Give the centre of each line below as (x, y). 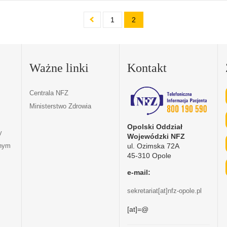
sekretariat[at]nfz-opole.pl (165, 191)
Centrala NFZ (49, 93)
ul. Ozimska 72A (154, 146)
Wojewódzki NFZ (156, 136)
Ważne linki (59, 68)
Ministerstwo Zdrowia (60, 106)
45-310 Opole (149, 155)
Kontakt (147, 68)
